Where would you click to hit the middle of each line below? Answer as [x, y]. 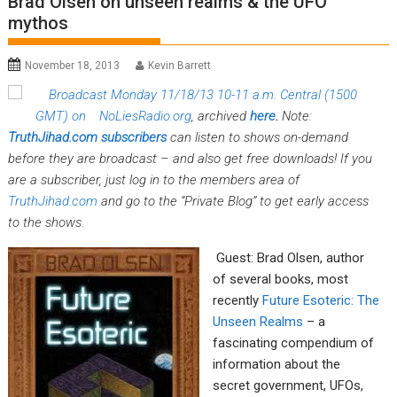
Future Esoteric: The [321, 301]
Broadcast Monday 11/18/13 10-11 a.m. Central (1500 [203, 95]
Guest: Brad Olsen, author [291, 258]
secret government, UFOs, [288, 386]
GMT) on [61, 117]
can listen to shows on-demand [260, 138]
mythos [39, 23]
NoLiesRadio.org [146, 117]
